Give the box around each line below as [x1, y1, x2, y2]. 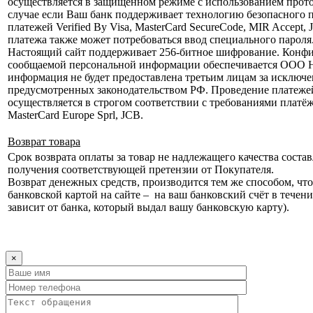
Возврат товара [8, 136, 80, 148]
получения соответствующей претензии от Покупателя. [8, 163, 274, 176]
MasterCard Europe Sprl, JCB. [8, 109, 143, 122]
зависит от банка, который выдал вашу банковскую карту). [8, 201, 289, 214]
